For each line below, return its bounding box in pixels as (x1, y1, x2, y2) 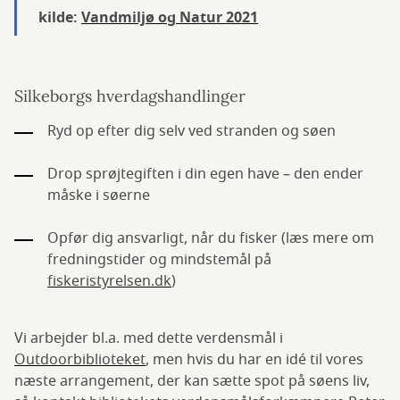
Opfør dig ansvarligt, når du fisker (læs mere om (47, 228, 374, 249)
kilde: (38, 7, 81, 29)
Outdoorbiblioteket (14, 349, 146, 371)
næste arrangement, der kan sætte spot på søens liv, (14, 371, 370, 392)
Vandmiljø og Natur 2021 (81, 7, 258, 29)
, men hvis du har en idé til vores (146, 349, 363, 371)
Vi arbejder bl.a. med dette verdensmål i (14, 328, 283, 349)
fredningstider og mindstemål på (47, 249, 271, 271)
